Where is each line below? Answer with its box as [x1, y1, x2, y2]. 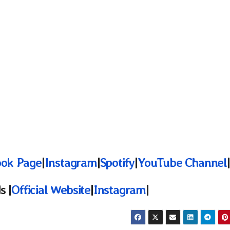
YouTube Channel [137, 155, 227, 170]
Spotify [100, 155, 135, 170]
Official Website [11, 182, 91, 198]
